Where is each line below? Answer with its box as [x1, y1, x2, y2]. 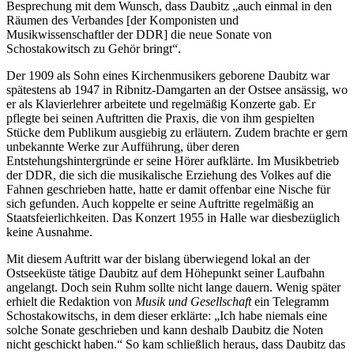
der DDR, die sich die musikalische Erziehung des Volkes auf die [6, 168, 331, 183]
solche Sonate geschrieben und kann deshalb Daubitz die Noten [6, 323, 323, 337]
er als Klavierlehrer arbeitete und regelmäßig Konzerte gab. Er [6, 97, 315, 111]
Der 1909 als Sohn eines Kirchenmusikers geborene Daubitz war [6, 69, 330, 83]
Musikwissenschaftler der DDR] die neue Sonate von [6, 28, 272, 42]
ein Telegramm [251, 295, 329, 309]
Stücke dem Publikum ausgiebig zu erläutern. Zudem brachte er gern [6, 126, 348, 140]
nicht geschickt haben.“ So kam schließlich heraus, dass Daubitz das [6, 337, 345, 352]
